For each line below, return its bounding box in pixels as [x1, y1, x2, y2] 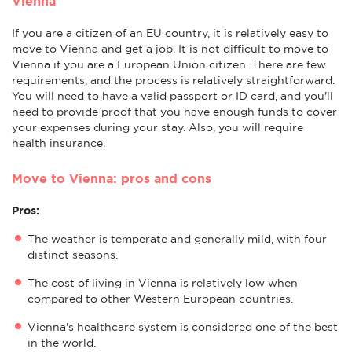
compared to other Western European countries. [27, 291, 296, 305]
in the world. [27, 335, 99, 349]
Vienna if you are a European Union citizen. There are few [12, 57, 326, 71]
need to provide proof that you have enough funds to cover [12, 104, 337, 118]
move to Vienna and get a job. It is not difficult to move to [12, 42, 328, 55]
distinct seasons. [27, 247, 118, 261]
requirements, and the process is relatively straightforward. [12, 73, 335, 86]
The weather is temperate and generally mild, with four [27, 232, 327, 245]
